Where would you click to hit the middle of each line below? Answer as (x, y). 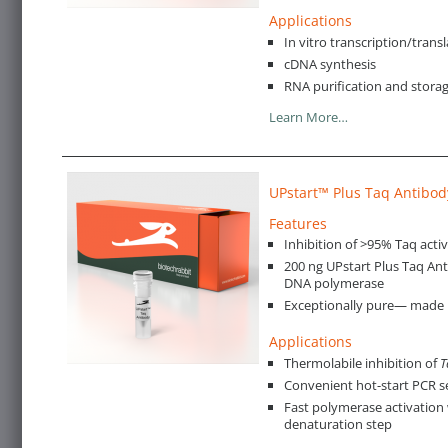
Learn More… (308, 116)
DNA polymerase (334, 283)
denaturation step (338, 423)
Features (298, 223)
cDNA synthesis (330, 63)
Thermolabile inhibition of (362, 362)
